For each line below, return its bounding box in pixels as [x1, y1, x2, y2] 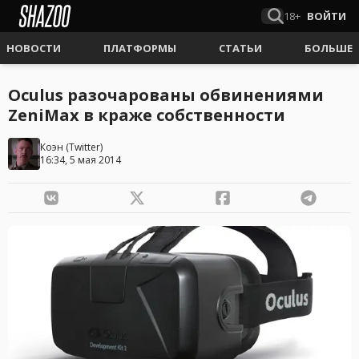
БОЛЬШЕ [305, 41, 353, 55]
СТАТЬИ [219, 41, 262, 55]
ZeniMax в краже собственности [8, 104, 285, 126]
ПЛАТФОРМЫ [103, 41, 176, 55]
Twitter [69, 140, 100, 154]
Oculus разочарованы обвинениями [8, 84, 324, 106]
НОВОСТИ [6, 41, 61, 55]
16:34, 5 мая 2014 [40, 153, 121, 167]
